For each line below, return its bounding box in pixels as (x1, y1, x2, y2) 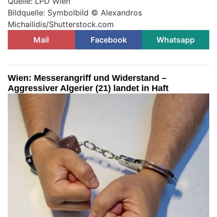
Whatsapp (156, 34, 195, 45)
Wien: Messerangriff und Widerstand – (8, 73, 167, 83)
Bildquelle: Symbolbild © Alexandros (8, 7, 142, 17)
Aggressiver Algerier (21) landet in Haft (8, 83, 169, 93)
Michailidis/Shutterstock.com (8, 19, 114, 29)
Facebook (90, 34, 127, 45)
